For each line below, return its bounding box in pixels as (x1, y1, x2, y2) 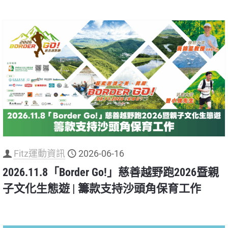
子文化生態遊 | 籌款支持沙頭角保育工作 (3, 182, 201, 195)
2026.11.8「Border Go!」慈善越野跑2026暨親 (3, 165, 219, 179)
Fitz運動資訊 (14, 148, 65, 159)
